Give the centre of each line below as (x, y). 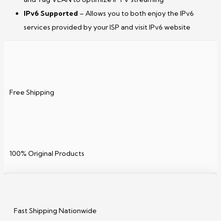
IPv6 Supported (52, 14)
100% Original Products (47, 154)
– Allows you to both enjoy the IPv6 (137, 14)
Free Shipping (32, 92)
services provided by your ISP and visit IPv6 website (107, 27)
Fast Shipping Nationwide (55, 211)
